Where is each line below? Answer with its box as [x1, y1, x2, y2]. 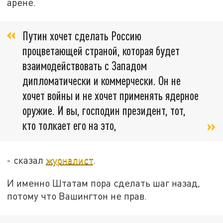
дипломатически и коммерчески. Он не [22, 73, 181, 88]
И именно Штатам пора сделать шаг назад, [7, 177, 201, 189]
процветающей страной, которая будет [22, 43, 180, 58]
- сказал [7, 154, 46, 166]
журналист [46, 154, 94, 166]
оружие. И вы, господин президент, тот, [22, 103, 186, 118]
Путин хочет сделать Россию [22, 28, 141, 43]
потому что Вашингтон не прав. [7, 190, 147, 202]
